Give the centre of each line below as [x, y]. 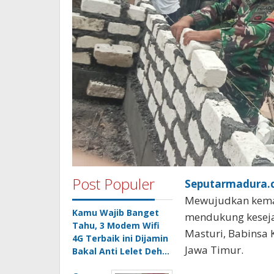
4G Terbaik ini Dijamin [120, 239]
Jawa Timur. [214, 250]
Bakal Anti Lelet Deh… [121, 251]
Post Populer [113, 184]
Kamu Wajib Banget [116, 213]
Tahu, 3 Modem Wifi [116, 226]
